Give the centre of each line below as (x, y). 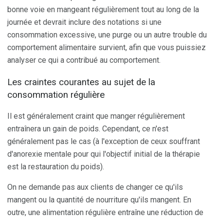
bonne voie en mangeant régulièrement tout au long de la (103, 9)
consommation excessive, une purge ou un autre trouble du (107, 35)
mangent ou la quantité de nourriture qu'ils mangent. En (99, 200)
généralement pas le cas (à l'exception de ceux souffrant (104, 142)
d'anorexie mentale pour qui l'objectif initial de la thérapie (104, 154)
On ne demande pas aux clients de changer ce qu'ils (95, 187)
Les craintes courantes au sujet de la (81, 82)
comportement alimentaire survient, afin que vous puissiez (107, 47)
